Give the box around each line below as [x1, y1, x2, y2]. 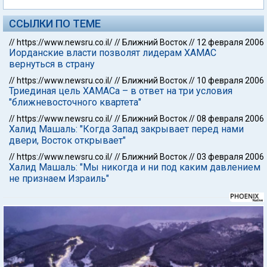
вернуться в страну [9, 58, 95, 70]
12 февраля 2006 [197, 38, 264, 47]
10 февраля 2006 [197, 76, 264, 85]
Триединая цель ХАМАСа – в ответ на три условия [9, 85, 232, 97]
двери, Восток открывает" [9, 135, 126, 146]
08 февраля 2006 [197, 114, 264, 123]
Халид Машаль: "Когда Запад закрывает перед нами [9, 123, 244, 135]
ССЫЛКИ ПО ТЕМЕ [9, 17, 101, 30]
